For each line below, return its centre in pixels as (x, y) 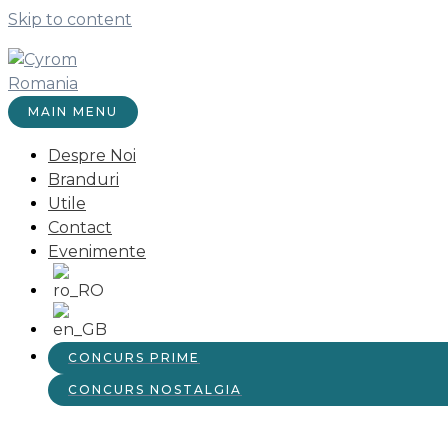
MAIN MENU (73, 111)
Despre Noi (92, 155)
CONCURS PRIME (134, 357)
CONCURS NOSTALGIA (155, 389)
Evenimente (97, 251)
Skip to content (70, 19)
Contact (80, 227)
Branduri (83, 179)
